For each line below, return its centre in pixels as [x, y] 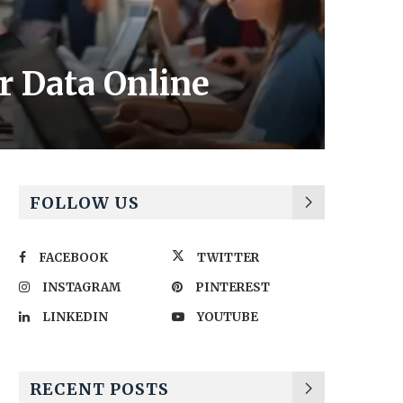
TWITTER [228, 257]
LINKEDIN [75, 317]
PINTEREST [233, 287]
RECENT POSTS [99, 389]
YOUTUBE [228, 317]
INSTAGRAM [81, 287]
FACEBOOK [73, 257]
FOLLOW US [85, 202]
